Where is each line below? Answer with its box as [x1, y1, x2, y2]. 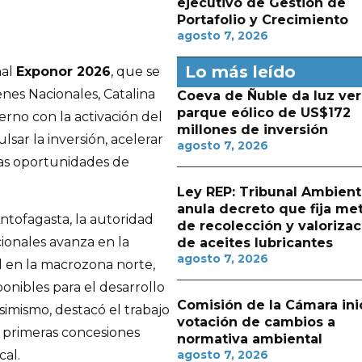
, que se [111, 64, 160, 80]
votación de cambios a [176, 314, 335, 330]
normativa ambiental [176, 331, 322, 347]
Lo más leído [184, 62, 296, 82]
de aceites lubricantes [176, 235, 333, 250]
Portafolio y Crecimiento [176, 12, 348, 27]
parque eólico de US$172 [176, 105, 351, 120]
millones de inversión [176, 122, 328, 137]
